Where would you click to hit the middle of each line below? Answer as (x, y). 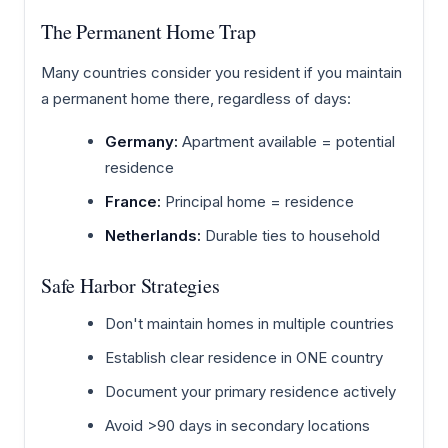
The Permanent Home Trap (148, 31)
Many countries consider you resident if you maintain (221, 72)
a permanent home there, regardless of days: (196, 98)
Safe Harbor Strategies (130, 286)
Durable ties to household (290, 236)
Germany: (141, 142)
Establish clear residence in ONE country (244, 358)
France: (133, 202)
